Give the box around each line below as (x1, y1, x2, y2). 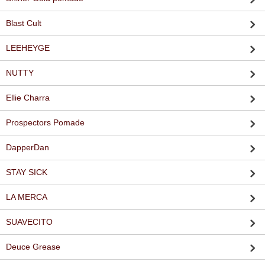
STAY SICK (6, 167, 47, 177)
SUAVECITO (6, 217, 53, 227)
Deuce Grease (6, 242, 60, 252)
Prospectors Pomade (6, 118, 85, 128)
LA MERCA (6, 192, 47, 202)
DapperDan (6, 143, 49, 153)
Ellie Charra (6, 93, 50, 103)
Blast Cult (6, 18, 41, 28)
